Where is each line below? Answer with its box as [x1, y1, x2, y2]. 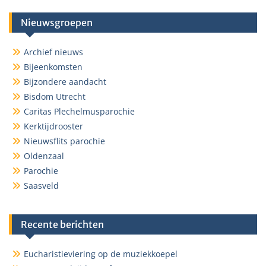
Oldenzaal [24, 150, 64, 162]
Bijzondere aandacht [24, 76, 106, 88]
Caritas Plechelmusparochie [24, 106, 135, 118]
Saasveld [24, 180, 59, 192]
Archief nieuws [24, 46, 83, 58]
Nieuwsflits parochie [24, 135, 105, 147]
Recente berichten [21, 218, 104, 231]
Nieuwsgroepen [21, 17, 93, 29]
